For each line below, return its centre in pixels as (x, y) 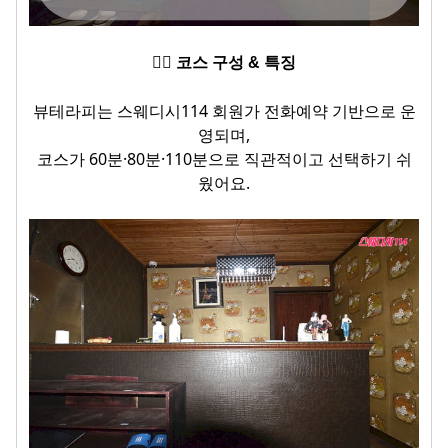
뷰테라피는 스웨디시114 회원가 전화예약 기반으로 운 (224, 111)
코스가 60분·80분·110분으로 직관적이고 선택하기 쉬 (224, 159)
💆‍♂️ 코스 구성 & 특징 (224, 62)
